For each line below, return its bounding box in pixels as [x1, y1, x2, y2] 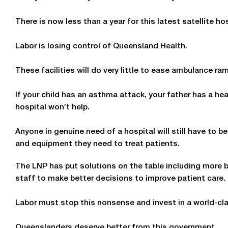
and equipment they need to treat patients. [15, 140, 180, 148]
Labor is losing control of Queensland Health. [15, 43, 187, 50]
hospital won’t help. [15, 104, 90, 111]
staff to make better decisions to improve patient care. [15, 175, 225, 183]
